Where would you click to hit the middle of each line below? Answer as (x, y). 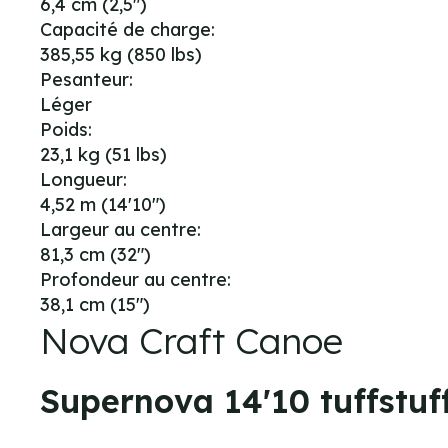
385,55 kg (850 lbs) (121, 54)
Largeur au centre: (120, 229)
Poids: (66, 129)
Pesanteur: (86, 79)
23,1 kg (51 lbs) (103, 154)
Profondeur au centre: (135, 279)
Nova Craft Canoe (191, 340)
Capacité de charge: (127, 29)
